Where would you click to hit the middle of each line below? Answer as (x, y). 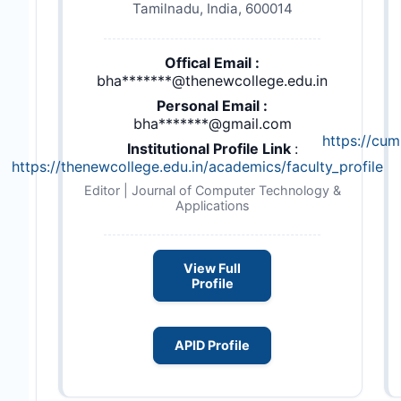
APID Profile (212, 346)
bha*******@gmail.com (212, 123)
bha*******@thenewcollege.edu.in (212, 80)
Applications (212, 205)
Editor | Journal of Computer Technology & (212, 190)
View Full (212, 269)
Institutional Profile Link (210, 148)
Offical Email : (212, 62)
